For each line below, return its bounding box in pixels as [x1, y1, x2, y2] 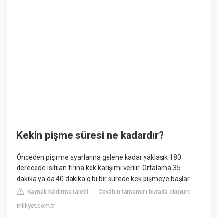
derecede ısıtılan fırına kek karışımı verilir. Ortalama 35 [17, 164, 181, 172]
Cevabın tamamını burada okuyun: [98, 188, 191, 196]
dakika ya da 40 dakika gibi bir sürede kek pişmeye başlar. [17, 175, 191, 183]
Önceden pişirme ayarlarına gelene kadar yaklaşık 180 [17, 153, 182, 162]
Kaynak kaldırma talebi [26, 188, 89, 196]
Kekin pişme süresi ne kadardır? [17, 129, 164, 141]
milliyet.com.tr [17, 202, 55, 210]
